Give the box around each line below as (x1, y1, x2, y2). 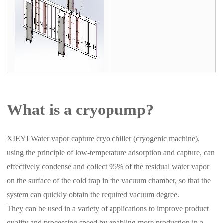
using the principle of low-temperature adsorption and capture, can (7, 148, 215, 157)
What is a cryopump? (7, 101, 154, 119)
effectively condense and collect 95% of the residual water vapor (7, 162, 210, 171)
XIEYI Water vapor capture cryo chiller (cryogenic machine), (7, 134, 200, 143)
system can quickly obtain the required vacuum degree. (7, 190, 180, 199)
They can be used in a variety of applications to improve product (7, 204, 209, 213)
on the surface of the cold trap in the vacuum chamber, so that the (7, 176, 211, 185)
